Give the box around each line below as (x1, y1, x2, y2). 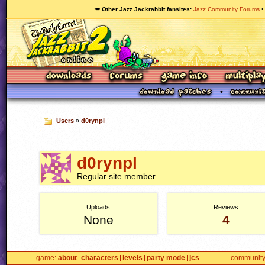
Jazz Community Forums (193, 6, 260, 12)
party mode (147, 254, 185, 263)
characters (81, 254, 118, 263)
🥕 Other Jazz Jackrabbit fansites (94, 6, 190, 12)
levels (122, 254, 143, 263)
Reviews (214, 203, 239, 211)
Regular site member (77, 172, 156, 182)
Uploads (86, 203, 111, 211)
